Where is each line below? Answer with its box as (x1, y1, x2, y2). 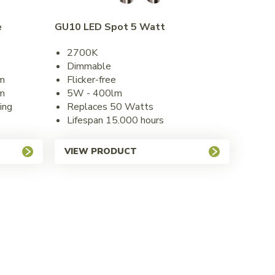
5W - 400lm (67, 86, 122, 100)
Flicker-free (67, 72, 116, 87)
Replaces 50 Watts (67, 99, 153, 114)
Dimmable (67, 59, 111, 73)
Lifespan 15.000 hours (67, 113, 164, 127)
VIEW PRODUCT (64, 145, 137, 157)
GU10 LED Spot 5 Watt (55, 20, 165, 34)
